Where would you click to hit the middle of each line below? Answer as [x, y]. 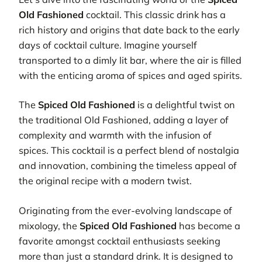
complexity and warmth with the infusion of [115, 135]
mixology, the [49, 225]
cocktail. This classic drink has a [155, 15]
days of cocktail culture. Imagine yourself [108, 45]
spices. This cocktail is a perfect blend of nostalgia [129, 151]
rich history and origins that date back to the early [129, 30]
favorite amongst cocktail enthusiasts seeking [120, 241]
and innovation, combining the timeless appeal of [128, 166]
